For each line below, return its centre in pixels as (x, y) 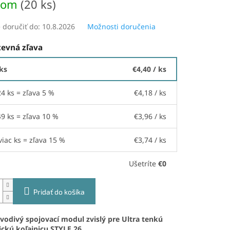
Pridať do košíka (59, 191)
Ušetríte (143, 163)
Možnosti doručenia (121, 27)
